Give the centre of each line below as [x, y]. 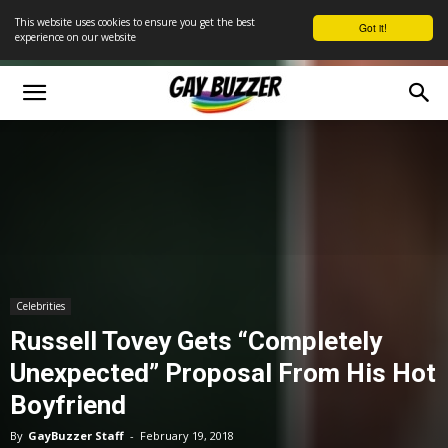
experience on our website [75, 37]
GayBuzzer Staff [76, 435]
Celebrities [40, 306]
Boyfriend [68, 405]
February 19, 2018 [187, 435]
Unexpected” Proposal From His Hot [223, 373]
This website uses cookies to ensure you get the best [135, 22]
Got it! [373, 27]
